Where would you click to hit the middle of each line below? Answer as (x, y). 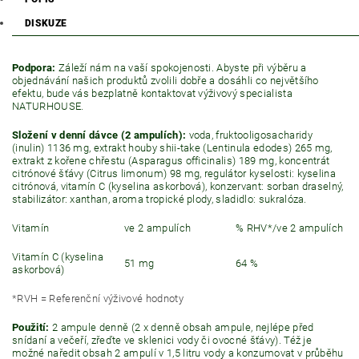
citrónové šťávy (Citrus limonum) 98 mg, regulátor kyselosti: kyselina (174, 173)
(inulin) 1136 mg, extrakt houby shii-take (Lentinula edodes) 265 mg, (172, 148)
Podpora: (35, 68)
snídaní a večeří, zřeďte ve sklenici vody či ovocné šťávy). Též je (162, 340)
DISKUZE (46, 23)
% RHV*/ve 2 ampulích (290, 228)
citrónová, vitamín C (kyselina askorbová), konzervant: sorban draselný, (178, 186)
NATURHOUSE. (48, 106)
